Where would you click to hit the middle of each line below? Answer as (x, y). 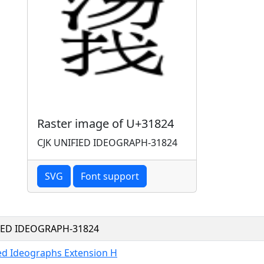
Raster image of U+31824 (105, 123)
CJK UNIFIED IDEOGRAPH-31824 (107, 142)
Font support (110, 176)
